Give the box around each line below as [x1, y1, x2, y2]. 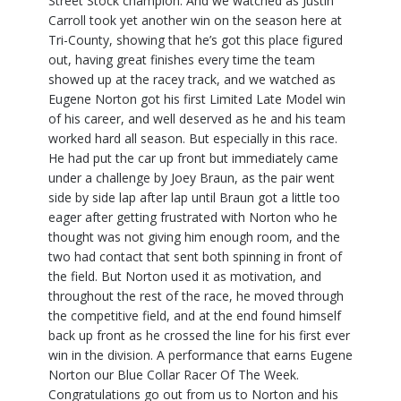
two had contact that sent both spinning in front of [48, 248, 342, 266]
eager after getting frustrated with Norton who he [48, 209, 337, 226]
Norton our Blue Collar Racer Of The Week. [48, 366, 299, 384]
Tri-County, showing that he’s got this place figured [48, 31, 343, 49]
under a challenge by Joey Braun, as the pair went [48, 169, 335, 187]
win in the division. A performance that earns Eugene [48, 346, 353, 364]
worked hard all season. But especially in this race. [48, 130, 337, 148]
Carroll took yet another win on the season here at [48, 12, 342, 30]
